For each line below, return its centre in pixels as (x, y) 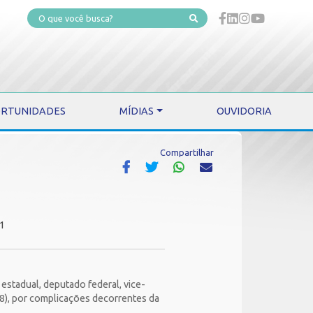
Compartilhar (187, 152)
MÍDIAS (137, 111)
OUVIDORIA (245, 111)
